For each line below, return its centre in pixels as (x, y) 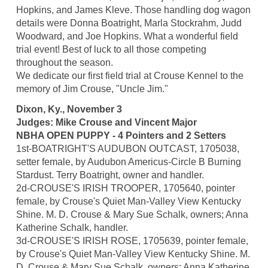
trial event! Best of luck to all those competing (111, 50)
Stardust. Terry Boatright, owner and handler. (110, 175)
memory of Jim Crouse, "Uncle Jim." (92, 89)
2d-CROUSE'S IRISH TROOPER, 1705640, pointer (125, 188)
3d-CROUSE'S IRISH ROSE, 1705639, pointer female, (132, 241)
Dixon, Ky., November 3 (69, 109)
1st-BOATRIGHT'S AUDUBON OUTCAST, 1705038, (127, 149)
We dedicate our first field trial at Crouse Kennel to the (130, 76)
